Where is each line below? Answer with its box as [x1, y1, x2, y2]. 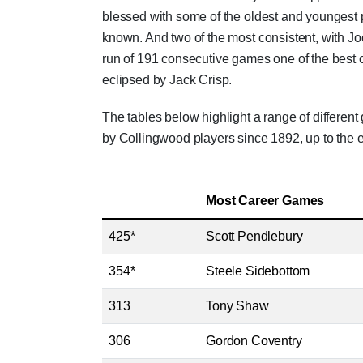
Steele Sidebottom [206, 264, 310, 278]
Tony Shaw [206, 299, 269, 313]
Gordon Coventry [206, 334, 302, 348]
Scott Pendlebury [206, 229, 303, 243]
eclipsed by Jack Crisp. [102, 73, 233, 87]
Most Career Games [206, 194, 325, 207]
